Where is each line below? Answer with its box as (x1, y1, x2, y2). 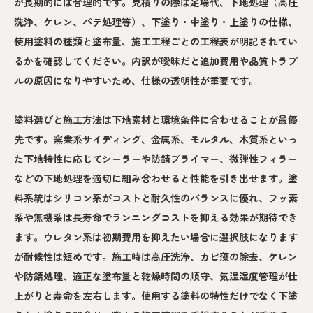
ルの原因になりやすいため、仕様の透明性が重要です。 (14, 73, 259, 87)
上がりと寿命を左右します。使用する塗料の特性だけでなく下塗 (14, 288, 298, 303)
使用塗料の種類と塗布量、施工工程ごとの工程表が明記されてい (14, 34, 298, 48)
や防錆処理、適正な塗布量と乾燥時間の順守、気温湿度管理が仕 (14, 268, 298, 283)
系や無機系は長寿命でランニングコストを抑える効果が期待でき (14, 210, 298, 224)
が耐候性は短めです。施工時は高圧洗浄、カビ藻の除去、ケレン (14, 249, 298, 263)
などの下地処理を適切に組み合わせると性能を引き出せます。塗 (14, 170, 298, 185)
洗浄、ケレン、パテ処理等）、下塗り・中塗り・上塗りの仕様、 (14, 14, 298, 29)
